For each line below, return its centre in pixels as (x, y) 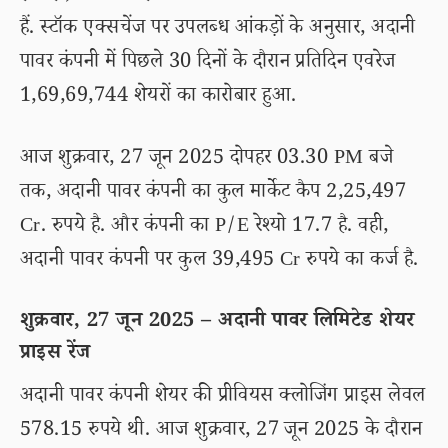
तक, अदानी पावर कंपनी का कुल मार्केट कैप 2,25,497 (213, 194)
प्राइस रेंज (55, 355)
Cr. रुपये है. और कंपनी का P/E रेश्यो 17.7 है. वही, (204, 228)
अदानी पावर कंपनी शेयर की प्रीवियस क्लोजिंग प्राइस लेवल (223, 398)
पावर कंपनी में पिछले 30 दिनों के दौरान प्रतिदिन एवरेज (208, 64)
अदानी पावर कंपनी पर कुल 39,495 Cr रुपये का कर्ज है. (219, 262)
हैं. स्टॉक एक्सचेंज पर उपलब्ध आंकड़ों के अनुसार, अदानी (218, 30)
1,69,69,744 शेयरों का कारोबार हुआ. (158, 98)
